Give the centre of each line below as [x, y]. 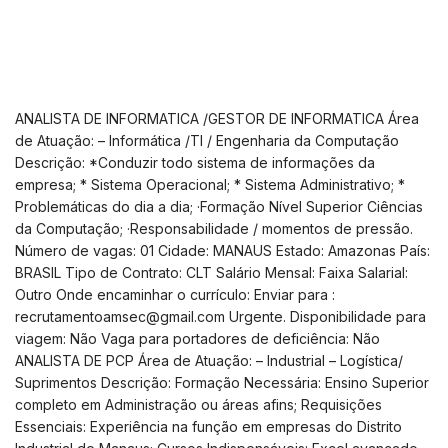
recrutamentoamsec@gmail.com [120, 316]
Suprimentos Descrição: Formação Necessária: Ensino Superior [222, 382]
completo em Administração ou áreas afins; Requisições [198, 404]
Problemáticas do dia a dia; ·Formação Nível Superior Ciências [219, 206]
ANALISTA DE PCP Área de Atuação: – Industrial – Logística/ [209, 360]
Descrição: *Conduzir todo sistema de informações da [195, 162]
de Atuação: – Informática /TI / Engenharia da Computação [207, 140]
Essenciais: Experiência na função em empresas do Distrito [208, 426]
